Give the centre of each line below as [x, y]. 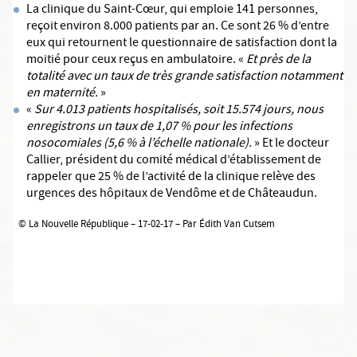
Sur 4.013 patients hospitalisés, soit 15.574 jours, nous [179, 111]
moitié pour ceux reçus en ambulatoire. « [136, 61]
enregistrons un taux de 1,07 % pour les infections [159, 127]
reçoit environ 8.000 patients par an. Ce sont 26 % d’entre [178, 27]
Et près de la [279, 61]
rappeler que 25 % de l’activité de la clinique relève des [171, 178]
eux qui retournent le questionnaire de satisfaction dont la [182, 44]
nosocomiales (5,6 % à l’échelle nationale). [139, 144]
